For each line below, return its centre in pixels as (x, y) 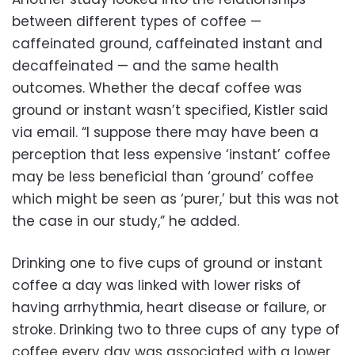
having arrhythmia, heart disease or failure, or (169, 307)
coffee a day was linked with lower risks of (157, 285)
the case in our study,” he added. (126, 221)
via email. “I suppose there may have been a (165, 132)
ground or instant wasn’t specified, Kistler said (170, 110)
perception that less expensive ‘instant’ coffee (171, 154)
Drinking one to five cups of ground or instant (167, 263)
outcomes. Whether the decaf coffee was (157, 88)
